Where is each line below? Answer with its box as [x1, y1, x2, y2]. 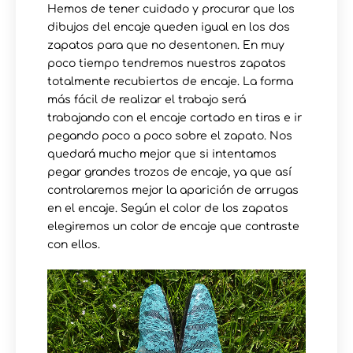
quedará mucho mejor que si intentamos [47, 148, 277, 161]
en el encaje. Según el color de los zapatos [47, 203, 288, 215]
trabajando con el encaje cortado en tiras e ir [47, 112, 302, 124]
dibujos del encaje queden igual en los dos [47, 21, 290, 34]
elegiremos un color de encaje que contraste [47, 221, 299, 233]
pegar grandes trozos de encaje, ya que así [47, 166, 292, 179]
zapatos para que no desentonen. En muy [47, 39, 284, 52]
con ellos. [47, 239, 100, 251]
